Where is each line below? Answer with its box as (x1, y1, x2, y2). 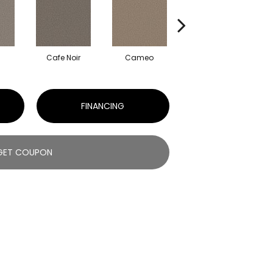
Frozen (204, 52, 227, 63)
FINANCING (81, 99, 125, 112)
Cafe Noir (46, 52, 80, 63)
